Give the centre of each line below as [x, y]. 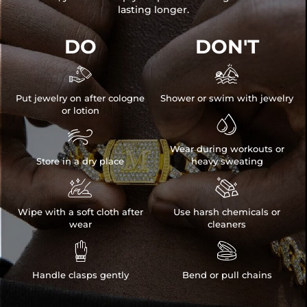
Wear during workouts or [227, 148]
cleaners [227, 224]
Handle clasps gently [80, 274]
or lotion [80, 110]
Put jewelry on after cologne [80, 98]
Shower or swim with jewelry [227, 98]
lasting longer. [153, 9]
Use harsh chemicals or [227, 211]
